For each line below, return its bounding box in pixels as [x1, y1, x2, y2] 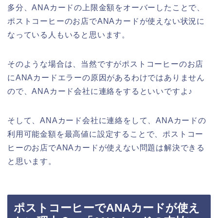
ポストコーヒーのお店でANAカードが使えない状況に [7, 17, 205, 25]
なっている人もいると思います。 [7, 30, 130, 39]
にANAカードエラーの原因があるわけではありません [7, 73, 205, 82]
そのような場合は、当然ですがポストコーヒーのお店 [7, 59, 204, 68]
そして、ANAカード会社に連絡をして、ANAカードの [7, 116, 206, 125]
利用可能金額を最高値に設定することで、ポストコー [7, 129, 204, 138]
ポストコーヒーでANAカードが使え [14, 201, 200, 215]
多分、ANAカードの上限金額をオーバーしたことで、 [7, 3, 205, 12]
